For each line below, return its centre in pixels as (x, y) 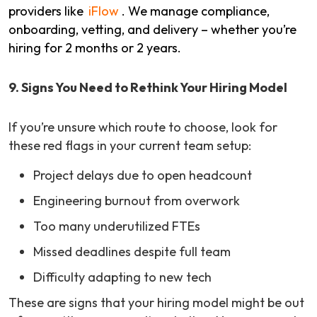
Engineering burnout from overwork (137, 201)
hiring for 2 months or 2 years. (95, 48)
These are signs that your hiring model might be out (156, 303)
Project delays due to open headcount (143, 175)
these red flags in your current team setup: (130, 146)
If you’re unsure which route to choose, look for (143, 127)
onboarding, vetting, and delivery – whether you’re (152, 30)
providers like (47, 11)
